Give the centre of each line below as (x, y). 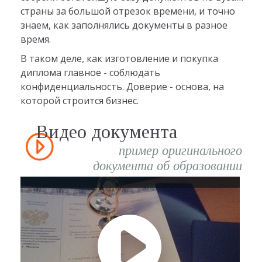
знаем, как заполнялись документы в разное (124, 25)
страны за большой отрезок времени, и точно (127, 11)
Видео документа (106, 131)
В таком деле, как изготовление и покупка (119, 59)
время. (35, 39)
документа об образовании (167, 166)
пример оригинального (180, 151)
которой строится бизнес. (79, 101)
